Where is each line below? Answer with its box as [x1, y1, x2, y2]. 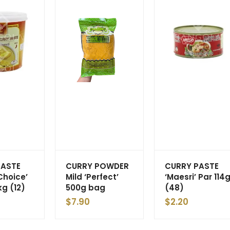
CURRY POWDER [66, 160, 129, 171]
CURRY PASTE [165, 160, 219, 171]
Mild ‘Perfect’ [66, 171, 119, 182]
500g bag [66, 182, 105, 193]
